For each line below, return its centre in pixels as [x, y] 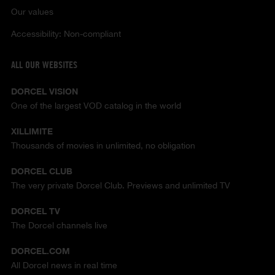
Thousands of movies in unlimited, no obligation [103, 145]
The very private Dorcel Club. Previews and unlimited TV [120, 185]
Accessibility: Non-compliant [66, 33]
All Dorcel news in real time [64, 265]
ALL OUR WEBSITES [44, 64]
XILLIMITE [32, 131]
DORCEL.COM [40, 250]
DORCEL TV [35, 211]
